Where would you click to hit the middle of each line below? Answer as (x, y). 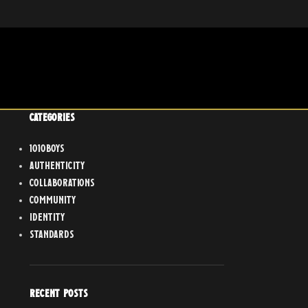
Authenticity (57, 166)
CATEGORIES (52, 118)
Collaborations (62, 184)
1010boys (47, 149)
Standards (52, 235)
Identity (47, 218)
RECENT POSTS (58, 294)
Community (53, 201)
